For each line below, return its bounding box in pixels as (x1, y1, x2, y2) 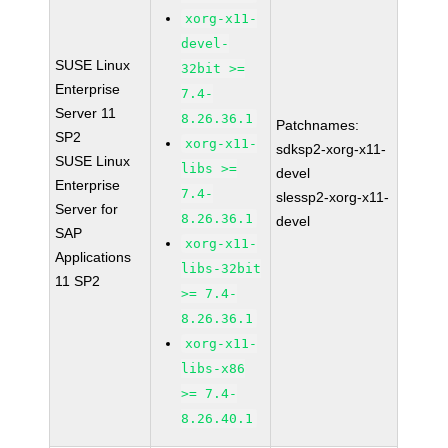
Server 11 (55, 105, 117, 121)
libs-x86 (181, 361, 246, 376)
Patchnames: (276, 117, 360, 133)
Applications (55, 249, 132, 265)
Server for (55, 201, 119, 217)
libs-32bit (181, 261, 262, 276)
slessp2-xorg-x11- (276, 189, 390, 205)
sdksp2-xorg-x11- (276, 141, 387, 157)
